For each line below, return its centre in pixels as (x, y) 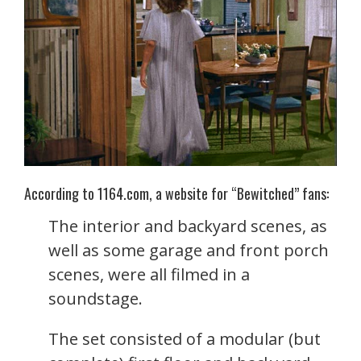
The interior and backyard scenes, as (188, 226)
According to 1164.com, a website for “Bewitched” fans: (176, 193)
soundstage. (95, 298)
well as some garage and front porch (189, 250)
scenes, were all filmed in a (149, 274)
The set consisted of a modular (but (185, 338)
